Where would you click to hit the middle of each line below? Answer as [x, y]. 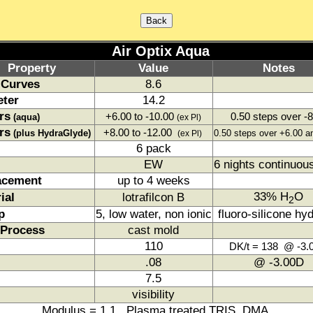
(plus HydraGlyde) [52, 133]
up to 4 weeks [153, 181]
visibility [153, 294]
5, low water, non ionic [153, 214]
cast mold [153, 230]
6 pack [153, 148]
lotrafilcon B [153, 197]
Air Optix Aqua [156, 51]
